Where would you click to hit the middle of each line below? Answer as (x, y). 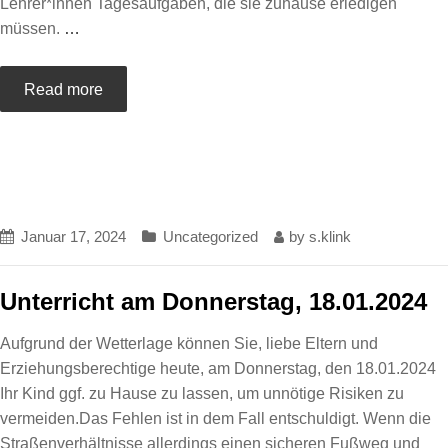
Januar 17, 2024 (73, 236)
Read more (63, 89)
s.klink (330, 236)
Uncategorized (210, 236)
